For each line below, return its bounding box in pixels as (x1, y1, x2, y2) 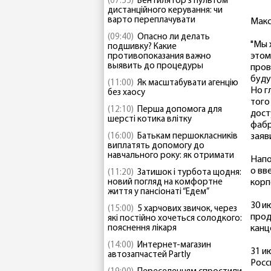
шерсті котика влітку (108, 115, 192, 124)
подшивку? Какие (108, 42, 177, 51)
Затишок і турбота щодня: (137, 168, 241, 177)
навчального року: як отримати (108, 151, 234, 160)
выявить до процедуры (108, 62, 203, 71)
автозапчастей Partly (108, 250, 191, 260)
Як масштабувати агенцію (137, 79, 238, 88)
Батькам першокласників (137, 132, 238, 141)
